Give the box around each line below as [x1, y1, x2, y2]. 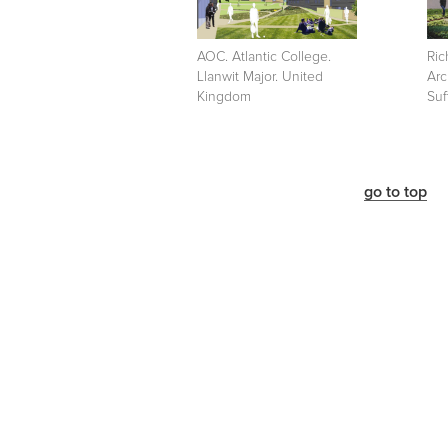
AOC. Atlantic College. [197, 49, 331, 64]
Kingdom [197, 89, 251, 104]
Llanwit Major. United [197, 69, 323, 84]
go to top [364, 183, 427, 200]
